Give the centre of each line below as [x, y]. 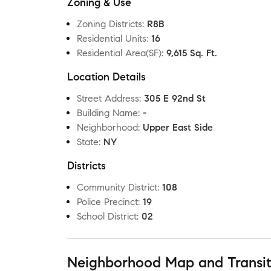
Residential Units [112, 38]
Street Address [108, 98]
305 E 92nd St [175, 98]
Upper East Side [178, 127]
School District [107, 216]
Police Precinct [107, 202]
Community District [117, 187]
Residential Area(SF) [119, 53]
